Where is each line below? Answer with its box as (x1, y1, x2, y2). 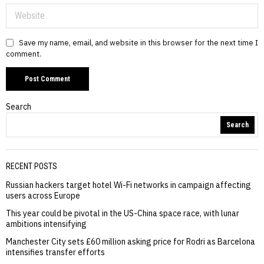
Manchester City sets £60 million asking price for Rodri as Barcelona (6, 236, 255, 247)
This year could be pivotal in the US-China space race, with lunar (6, 208, 239, 219)
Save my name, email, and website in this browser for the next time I (19, 38, 258, 48)
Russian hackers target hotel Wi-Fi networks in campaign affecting (6, 180, 251, 191)
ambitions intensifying (6, 219, 87, 230)
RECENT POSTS (6, 161, 57, 171)
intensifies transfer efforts (6, 247, 105, 258)
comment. (6, 49, 41, 59)
